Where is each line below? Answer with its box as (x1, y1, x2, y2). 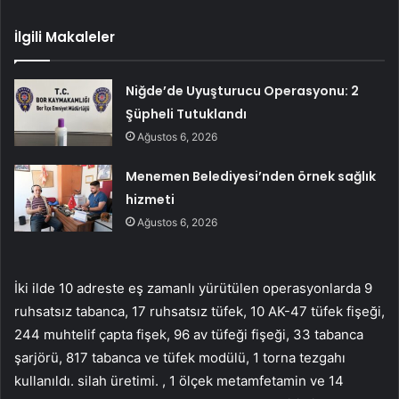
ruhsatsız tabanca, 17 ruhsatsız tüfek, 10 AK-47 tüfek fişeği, (14, 302, 385, 320)
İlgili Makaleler (14, 27, 115, 46)
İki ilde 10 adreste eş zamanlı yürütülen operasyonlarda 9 (14, 279, 372, 297)
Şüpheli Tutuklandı (126, 104, 248, 123)
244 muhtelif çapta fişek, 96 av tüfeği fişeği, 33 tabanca (14, 325, 363, 343)
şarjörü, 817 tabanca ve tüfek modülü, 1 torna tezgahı (14, 348, 346, 366)
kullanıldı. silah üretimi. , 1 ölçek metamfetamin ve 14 (14, 371, 344, 389)
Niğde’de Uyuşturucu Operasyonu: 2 (126, 81, 360, 100)
